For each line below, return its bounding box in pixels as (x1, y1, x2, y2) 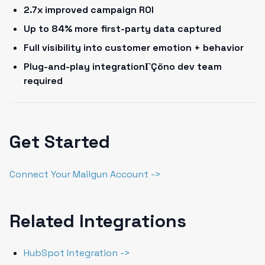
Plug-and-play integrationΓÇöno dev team (24, 60, 222, 73)
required (24, 75, 63, 87)
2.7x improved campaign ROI (24, 4, 154, 16)
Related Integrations (9, 209, 186, 232)
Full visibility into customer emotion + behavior (24, 41, 244, 54)
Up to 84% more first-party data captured (24, 22, 221, 35)
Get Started (9, 130, 110, 153)
